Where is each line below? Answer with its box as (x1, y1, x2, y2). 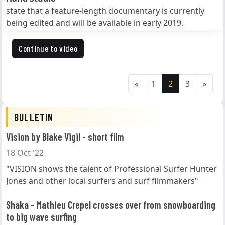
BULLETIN (14, 111, 54, 124)
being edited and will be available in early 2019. (6, 17, 183, 29)
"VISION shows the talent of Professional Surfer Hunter (6, 163, 217, 175)
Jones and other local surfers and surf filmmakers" (6, 175, 198, 187)
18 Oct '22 (6, 147, 44, 159)
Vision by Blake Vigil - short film (6, 131, 124, 143)
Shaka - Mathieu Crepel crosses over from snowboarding (6, 199, 215, 211)
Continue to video (19, 43, 78, 54)
